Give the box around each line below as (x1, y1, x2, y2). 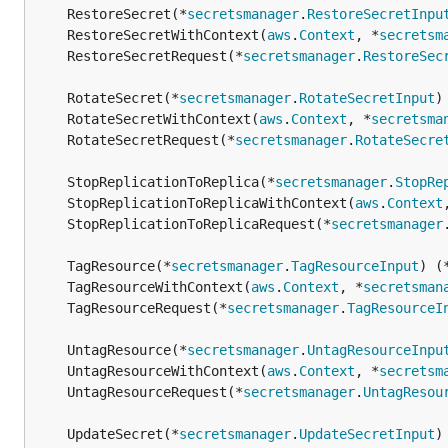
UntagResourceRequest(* (67, 384, 243, 400)
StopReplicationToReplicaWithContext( (67, 195, 355, 211)
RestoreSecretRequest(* (67, 48, 243, 64)
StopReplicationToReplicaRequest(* (67, 216, 331, 232)
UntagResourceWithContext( (67, 363, 267, 379)
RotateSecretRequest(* (67, 132, 235, 148)
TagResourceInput (291, 258, 419, 274)
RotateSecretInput (299, 90, 435, 106)
